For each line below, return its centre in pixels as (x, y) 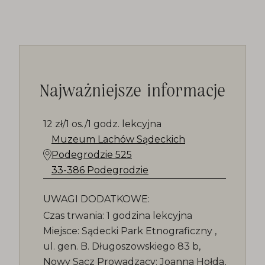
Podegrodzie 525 (92, 155)
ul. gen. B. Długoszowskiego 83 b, (122, 246)
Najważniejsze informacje (132, 90)
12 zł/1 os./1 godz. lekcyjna (102, 124)
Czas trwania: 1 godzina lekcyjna (118, 216)
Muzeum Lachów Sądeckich (118, 139)
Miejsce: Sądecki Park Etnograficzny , (130, 231)
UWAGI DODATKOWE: (96, 199)
